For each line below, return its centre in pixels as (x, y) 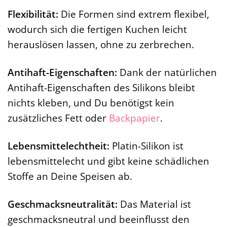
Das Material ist (154, 204)
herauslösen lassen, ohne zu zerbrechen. (101, 45)
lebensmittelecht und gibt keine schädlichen (108, 161)
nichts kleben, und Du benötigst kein (91, 103)
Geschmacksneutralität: (63, 204)
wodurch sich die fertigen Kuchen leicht (97, 29)
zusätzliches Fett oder (58, 118)
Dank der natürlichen (167, 72)
